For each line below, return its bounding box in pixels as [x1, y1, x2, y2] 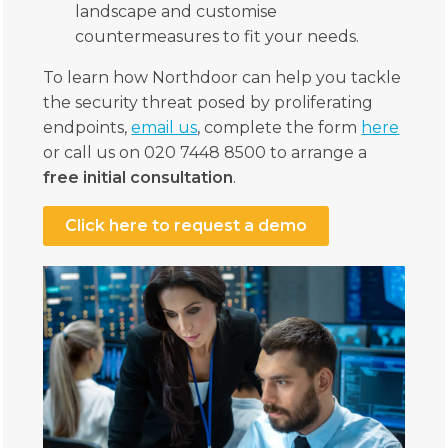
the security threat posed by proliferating [43, 92, 374, 112]
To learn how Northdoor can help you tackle [43, 67, 402, 87]
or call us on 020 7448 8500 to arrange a [43, 142, 368, 162]
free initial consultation [43, 167, 234, 187]
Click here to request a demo [65, 216, 308, 236]
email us [131, 117, 198, 137]
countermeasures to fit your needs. [75, 26, 360, 46]
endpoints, [43, 117, 132, 137]
